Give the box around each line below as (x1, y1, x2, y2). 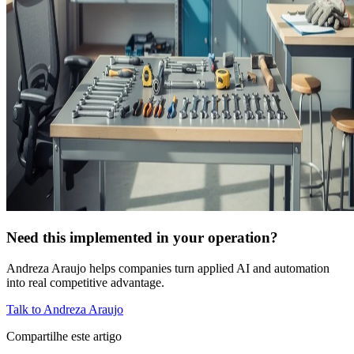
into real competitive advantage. (6, 275, 164, 289)
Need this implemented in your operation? (6, 228, 278, 246)
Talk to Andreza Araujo (6, 302, 123, 316)
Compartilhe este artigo (6, 329, 122, 343)
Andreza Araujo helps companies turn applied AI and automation (6, 261, 330, 275)
